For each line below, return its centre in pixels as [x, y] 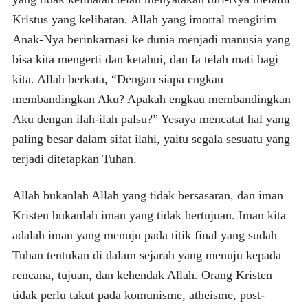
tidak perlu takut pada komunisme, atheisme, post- [138, 295]
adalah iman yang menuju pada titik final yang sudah [144, 235]
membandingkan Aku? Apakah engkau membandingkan [151, 99]
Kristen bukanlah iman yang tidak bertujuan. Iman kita [149, 215]
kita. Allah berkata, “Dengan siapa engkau [118, 79]
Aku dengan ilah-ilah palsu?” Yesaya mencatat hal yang [151, 119]
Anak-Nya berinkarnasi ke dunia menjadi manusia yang [151, 39]
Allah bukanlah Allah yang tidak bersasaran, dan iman [147, 195]
